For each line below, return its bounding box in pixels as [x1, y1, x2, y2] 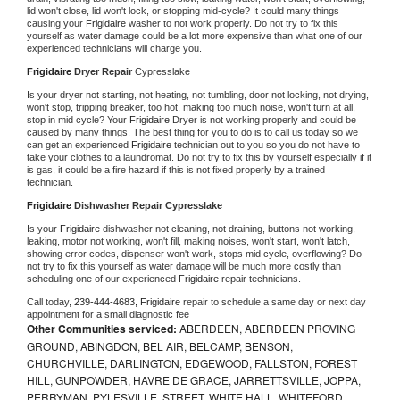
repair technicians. [221, 272, 304, 284]
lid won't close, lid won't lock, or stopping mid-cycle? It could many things [27, 4, 339, 16]
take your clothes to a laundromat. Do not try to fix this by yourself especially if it [27, 151, 371, 162]
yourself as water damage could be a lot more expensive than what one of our [27, 29, 362, 41]
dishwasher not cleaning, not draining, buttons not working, [103, 222, 355, 234]
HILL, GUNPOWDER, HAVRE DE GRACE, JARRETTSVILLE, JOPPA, [27, 371, 361, 387]
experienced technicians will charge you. [27, 42, 202, 54]
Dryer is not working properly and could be [172, 113, 356, 125]
